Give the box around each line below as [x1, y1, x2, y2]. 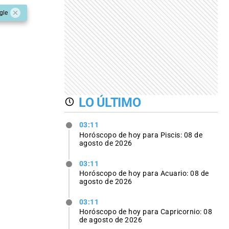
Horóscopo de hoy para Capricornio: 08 [79, 207, 213, 216]
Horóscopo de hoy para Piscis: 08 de [79, 130, 203, 139]
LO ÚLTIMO [79, 95, 141, 110]
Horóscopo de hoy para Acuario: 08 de [79, 169, 209, 177]
